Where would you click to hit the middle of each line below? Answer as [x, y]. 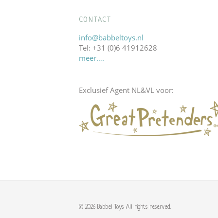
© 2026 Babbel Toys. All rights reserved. [125, 207]
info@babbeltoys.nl [111, 37]
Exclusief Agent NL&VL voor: [126, 90]
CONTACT [95, 20]
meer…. [91, 58]
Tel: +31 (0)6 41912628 [118, 47]
